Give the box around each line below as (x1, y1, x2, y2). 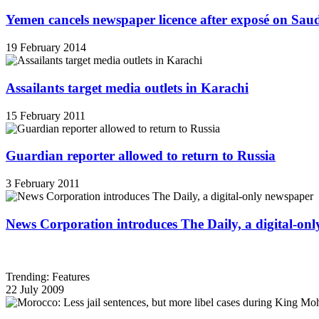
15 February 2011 (6, 109, 85, 122)
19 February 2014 (6, 41, 86, 54)
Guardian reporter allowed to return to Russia (6, 148, 276, 164)
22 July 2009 (6, 283, 64, 296)
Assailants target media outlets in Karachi (6, 80, 249, 95)
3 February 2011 (6, 177, 80, 189)
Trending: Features (6, 271, 90, 283)
